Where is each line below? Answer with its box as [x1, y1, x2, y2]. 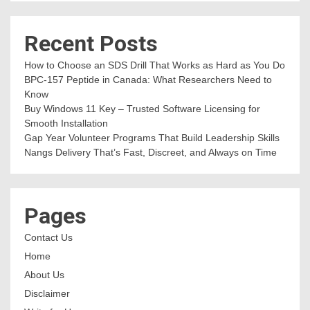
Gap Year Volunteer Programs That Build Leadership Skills [24, 131, 280, 143]
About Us [24, 268, 64, 280]
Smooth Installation [24, 117, 108, 129]
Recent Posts [24, 30, 158, 57]
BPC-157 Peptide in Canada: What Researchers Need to [24, 73, 272, 85]
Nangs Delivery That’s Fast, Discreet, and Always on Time [24, 146, 277, 158]
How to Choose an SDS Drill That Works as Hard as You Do [24, 59, 285, 71]
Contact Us [24, 231, 73, 243]
